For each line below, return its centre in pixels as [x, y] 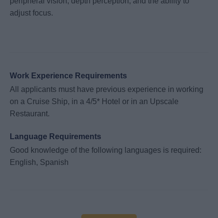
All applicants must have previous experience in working [107, 89]
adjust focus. [31, 13]
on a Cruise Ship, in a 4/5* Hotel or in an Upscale [94, 101]
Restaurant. [30, 113]
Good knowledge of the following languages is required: [106, 150]
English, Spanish [39, 163]
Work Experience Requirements [68, 75]
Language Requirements [55, 137]
